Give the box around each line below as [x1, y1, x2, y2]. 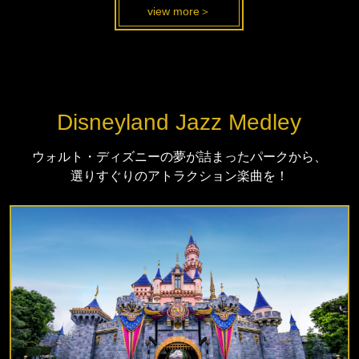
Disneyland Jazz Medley [57, 110, 302, 135]
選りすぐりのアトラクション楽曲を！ [70, 169, 288, 184]
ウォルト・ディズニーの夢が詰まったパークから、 [31, 150, 327, 164]
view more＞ [147, 4, 212, 18]
